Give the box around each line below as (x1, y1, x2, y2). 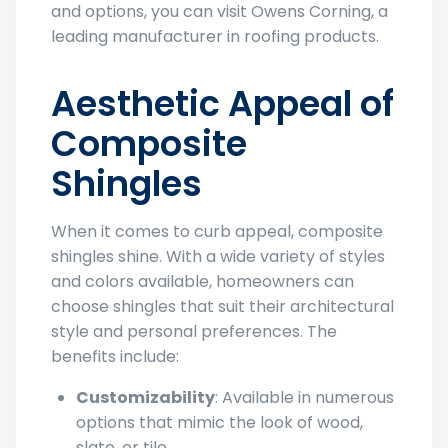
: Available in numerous (215, 386, 394, 410)
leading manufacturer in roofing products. (51, 25, 379, 49)
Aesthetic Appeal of (51, 79, 394, 129)
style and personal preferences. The (51, 320, 337, 344)
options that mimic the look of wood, (76, 411, 363, 435)
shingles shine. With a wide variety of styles (51, 245, 385, 269)
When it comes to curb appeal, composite (51, 220, 383, 244)
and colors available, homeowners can (51, 270, 354, 294)
